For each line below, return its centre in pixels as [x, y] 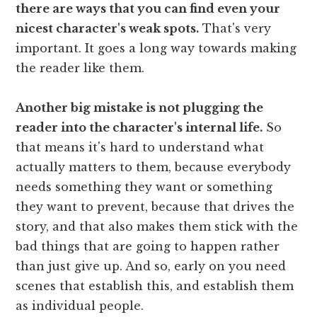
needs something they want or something [144, 186]
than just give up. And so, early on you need [151, 266]
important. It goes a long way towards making [156, 48]
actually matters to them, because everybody [154, 167]
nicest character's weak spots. [108, 28]
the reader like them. [80, 68]
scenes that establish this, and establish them [155, 286]
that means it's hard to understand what [140, 147]
